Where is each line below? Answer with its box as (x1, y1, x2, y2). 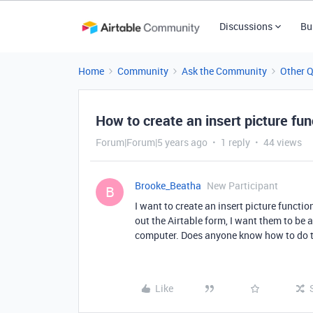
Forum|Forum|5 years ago (96, 136, 208, 149)
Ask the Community (182, 64, 267, 78)
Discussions (219, 20, 272, 33)
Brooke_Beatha (135, 179, 201, 192)
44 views (263, 136, 302, 149)
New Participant (207, 179, 278, 192)
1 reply (221, 136, 250, 149)
